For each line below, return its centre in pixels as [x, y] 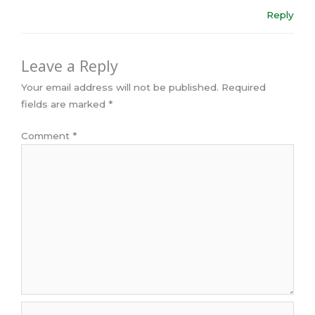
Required [244, 88]
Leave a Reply [70, 66]
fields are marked [65, 104]
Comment [47, 135]
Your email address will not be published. [120, 88]
